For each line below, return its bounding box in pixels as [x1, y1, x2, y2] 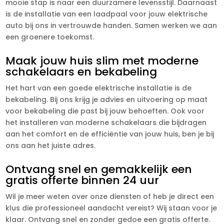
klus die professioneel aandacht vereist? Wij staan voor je [5, 202, 217, 213]
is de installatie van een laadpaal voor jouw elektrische [5, 8, 208, 19]
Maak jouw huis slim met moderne [5, 52, 199, 68]
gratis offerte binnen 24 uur [5, 172, 159, 188]
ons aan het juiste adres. [5, 140, 96, 150]
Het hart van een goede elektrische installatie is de [5, 82, 192, 93]
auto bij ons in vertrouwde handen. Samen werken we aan [5, 20, 217, 30]
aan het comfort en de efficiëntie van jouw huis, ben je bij [5, 128, 214, 139]
